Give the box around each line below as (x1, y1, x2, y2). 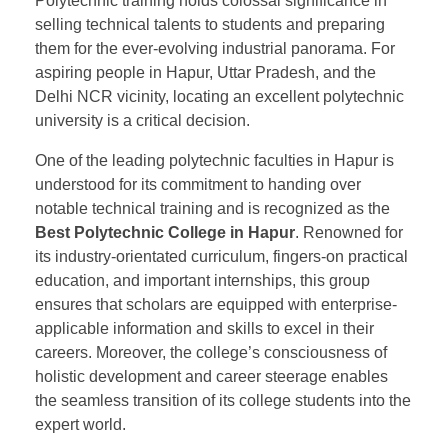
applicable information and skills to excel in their (35, 320, 374, 338)
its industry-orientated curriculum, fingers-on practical (35, 248, 408, 266)
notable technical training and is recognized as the (35, 200, 390, 218)
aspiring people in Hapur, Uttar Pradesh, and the (35, 64, 376, 82)
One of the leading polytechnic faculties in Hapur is (35, 152, 394, 170)
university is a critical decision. (35, 112, 250, 130)
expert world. (35, 416, 126, 434)
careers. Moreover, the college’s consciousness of (35, 344, 387, 362)
